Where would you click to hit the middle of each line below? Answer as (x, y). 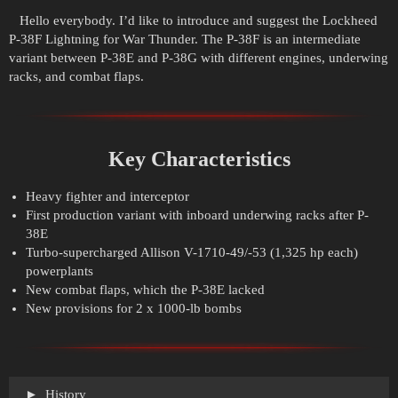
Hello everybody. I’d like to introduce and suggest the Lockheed (193, 21)
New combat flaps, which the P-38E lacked (145, 290)
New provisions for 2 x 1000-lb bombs (133, 309)
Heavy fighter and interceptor (107, 197)
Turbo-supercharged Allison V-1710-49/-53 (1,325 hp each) (191, 253)
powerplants (59, 271)
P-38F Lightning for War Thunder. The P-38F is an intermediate (185, 40)
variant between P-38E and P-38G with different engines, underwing (199, 58)
